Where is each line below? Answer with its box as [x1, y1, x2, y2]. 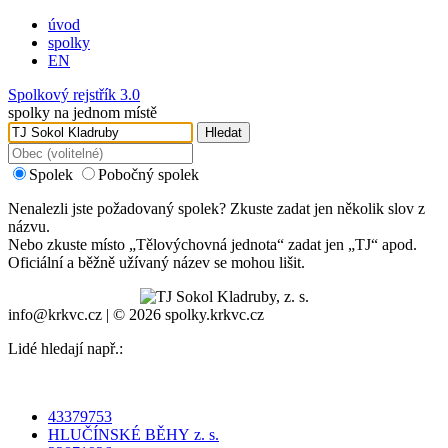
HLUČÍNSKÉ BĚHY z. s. [48, 426, 219, 443]
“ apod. [371, 236, 417, 253]
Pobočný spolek [98, 166, 199, 183]
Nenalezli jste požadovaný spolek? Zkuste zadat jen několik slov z [8, 200, 425, 217]
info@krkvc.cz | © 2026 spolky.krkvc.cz [8, 306, 264, 323]
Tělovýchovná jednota [136, 236, 277, 253]
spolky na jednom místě [8, 104, 157, 121]
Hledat [205, 125, 242, 140]
